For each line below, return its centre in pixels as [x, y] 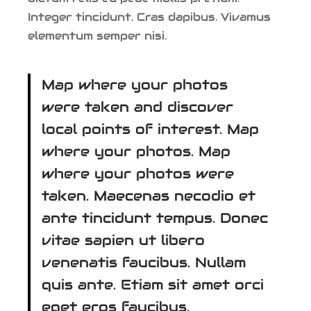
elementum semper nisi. [97, 35]
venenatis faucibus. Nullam [144, 262]
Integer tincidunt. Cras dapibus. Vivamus [149, 17]
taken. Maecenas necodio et [149, 195]
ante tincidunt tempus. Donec [155, 218]
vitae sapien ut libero [123, 240]
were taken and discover [137, 107]
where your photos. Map [136, 151]
